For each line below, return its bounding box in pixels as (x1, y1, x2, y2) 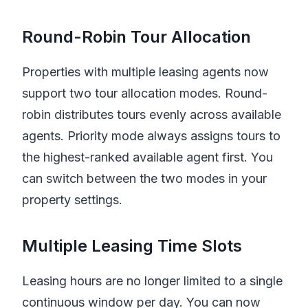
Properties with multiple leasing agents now (22, 65, 269, 79)
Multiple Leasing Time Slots (22, 236, 242, 256)
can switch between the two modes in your (22, 171, 267, 186)
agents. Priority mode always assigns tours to (22, 129, 280, 143)
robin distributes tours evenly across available (22, 107, 281, 122)
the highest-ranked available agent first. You (22, 150, 273, 164)
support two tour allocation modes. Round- (22, 86, 267, 100)
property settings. (22, 192, 122, 207)
